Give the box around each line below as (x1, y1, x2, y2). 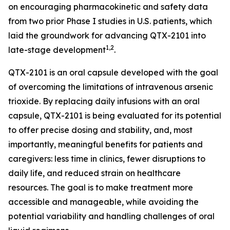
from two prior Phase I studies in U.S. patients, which (8, 16, 212, 26)
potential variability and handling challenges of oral (8, 211, 215, 221)
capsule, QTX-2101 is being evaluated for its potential (8, 110, 221, 121)
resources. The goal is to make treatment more (8, 182, 193, 193)
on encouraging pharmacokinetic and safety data (8, 2, 208, 12)
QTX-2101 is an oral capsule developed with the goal (8, 67, 218, 78)
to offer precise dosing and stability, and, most (8, 125, 193, 135)
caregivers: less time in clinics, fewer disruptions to (8, 154, 205, 164)
